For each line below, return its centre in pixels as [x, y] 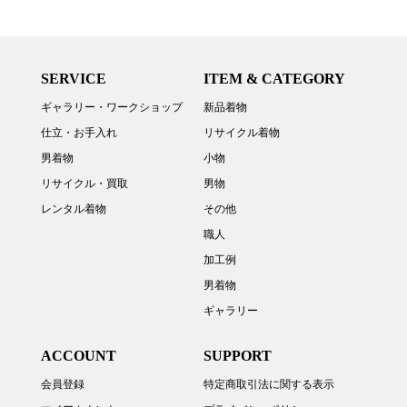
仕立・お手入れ [79, 132]
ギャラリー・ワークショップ [111, 107]
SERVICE [73, 79]
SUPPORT [238, 356]
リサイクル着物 [242, 132]
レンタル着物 [73, 208]
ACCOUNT [78, 356]
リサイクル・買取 [84, 183]
